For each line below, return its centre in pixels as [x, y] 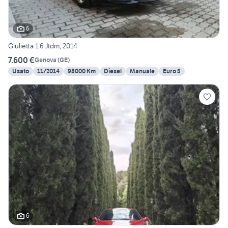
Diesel [113, 71]
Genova [46, 60]
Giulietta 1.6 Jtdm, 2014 [43, 46]
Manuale [142, 71]
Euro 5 [172, 71]
